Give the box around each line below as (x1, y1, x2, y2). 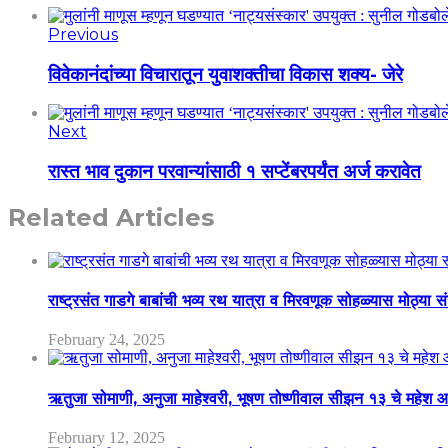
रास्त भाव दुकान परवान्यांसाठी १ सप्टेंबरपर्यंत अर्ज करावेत (48, 160, 421, 184)
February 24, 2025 (48, 331, 165, 349)
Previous (48, 24, 118, 44)
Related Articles (8, 202, 214, 232)
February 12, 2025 (48, 428, 165, 446)
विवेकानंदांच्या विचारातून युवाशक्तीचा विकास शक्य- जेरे (48, 62, 403, 86)
